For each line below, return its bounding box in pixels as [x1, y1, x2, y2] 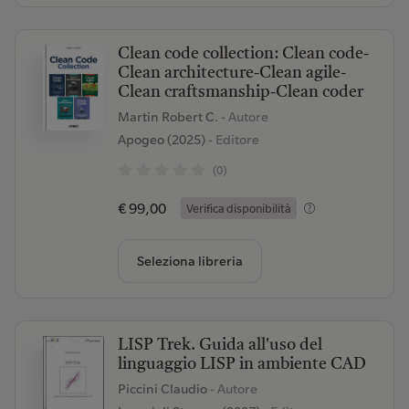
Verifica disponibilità [185, 201, 291, 215]
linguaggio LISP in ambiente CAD [117, 356, 366, 372]
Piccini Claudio [117, 381, 210, 397]
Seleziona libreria [136, 253, 243, 269]
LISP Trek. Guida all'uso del [117, 337, 322, 353]
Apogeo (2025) [117, 131, 205, 148]
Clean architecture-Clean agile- [117, 65, 346, 81]
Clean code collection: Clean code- [117, 46, 369, 62]
